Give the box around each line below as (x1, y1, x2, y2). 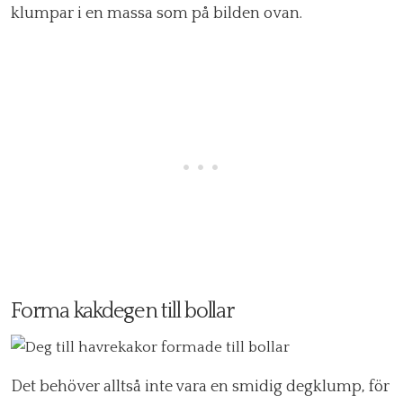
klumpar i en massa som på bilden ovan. (11, 4, 302, 23)
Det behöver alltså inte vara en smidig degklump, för (11, 378, 390, 397)
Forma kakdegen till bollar (11, 300, 234, 324)
